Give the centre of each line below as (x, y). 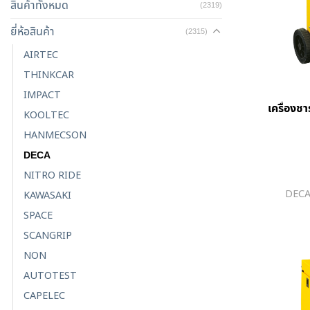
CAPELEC (44, 295)
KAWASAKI (47, 195)
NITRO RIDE (52, 175)
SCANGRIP (48, 235)
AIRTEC (41, 55)
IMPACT (42, 95)
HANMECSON (55, 135)
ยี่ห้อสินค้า (33, 31)
